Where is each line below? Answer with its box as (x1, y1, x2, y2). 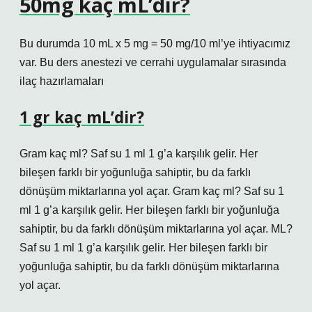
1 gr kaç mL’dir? (19, 107, 144, 128)
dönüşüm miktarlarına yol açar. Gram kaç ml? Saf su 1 (19, 185, 284, 197)
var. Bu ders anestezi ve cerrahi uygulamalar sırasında (19, 56, 286, 68)
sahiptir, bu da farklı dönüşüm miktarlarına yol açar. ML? (19, 223, 292, 235)
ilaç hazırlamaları (19, 75, 104, 87)
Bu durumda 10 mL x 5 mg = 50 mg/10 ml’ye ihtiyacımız (19, 38, 290, 49)
